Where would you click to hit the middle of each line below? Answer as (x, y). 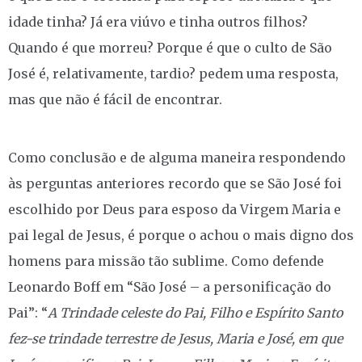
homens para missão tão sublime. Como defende (166, 261)
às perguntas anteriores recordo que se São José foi (175, 183)
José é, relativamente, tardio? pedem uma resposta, (173, 73)
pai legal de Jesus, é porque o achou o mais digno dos (181, 235)
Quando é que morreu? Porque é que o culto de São (170, 47)
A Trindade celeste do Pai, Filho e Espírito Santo (195, 312)
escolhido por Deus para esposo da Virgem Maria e (175, 209)
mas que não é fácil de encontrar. (115, 99)
